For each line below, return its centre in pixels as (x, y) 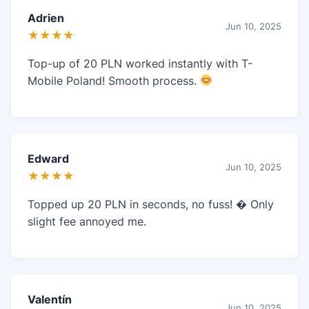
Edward (48, 158)
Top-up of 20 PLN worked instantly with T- (140, 63)
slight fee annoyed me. (87, 221)
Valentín (50, 299)
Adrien (46, 18)
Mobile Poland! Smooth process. (114, 80)
